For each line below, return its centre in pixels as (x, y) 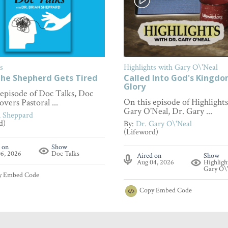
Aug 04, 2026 (155, 163)
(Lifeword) (141, 132)
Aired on (149, 156)
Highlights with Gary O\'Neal (170, 67)
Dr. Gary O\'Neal (164, 124)
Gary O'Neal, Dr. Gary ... (168, 111)
